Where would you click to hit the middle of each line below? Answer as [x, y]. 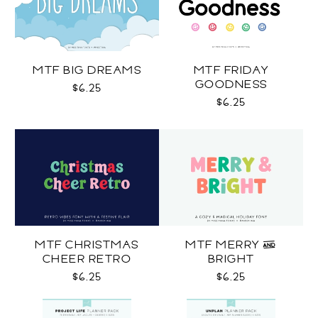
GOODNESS [231, 84]
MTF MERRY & [231, 245]
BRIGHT [231, 259]
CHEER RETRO [87, 259]
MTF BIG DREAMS [87, 70]
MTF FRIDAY [231, 70]
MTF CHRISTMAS [87, 245]
